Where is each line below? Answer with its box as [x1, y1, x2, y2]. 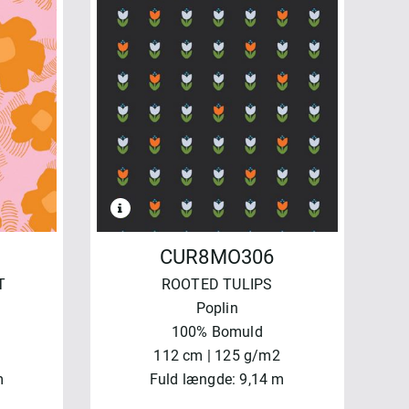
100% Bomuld [171, 323, 263, 341]
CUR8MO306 [159, 246, 275, 269]
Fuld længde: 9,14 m [149, 371, 285, 389]
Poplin [195, 299, 238, 318]
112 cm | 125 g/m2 [153, 347, 280, 365]
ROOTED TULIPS [161, 276, 273, 294]
